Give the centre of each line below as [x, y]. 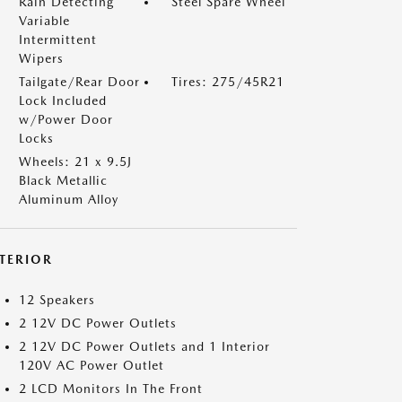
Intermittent [58, 39]
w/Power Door [66, 119]
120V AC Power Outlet [92, 365]
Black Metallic [63, 180]
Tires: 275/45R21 [228, 81]
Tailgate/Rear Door [79, 81]
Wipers [41, 58]
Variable [44, 20]
